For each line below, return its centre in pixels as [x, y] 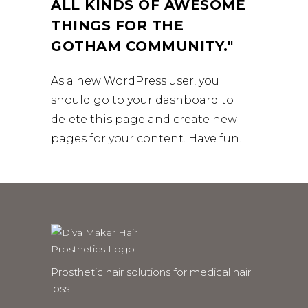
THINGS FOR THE [117, 25]
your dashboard [173, 100]
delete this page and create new [144, 119]
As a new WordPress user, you [135, 81]
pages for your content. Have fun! [147, 139]
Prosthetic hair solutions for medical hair [151, 272]
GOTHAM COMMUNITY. [139, 46]
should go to [89, 100]
